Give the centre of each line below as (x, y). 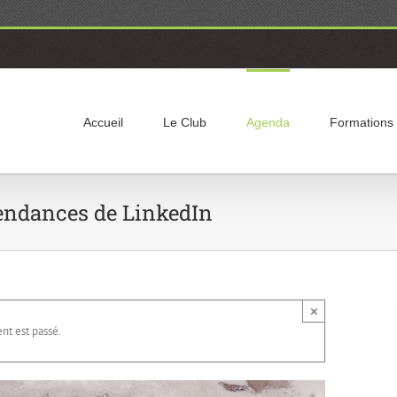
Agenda (268, 122)
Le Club (185, 122)
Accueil (103, 122)
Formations (362, 122)
